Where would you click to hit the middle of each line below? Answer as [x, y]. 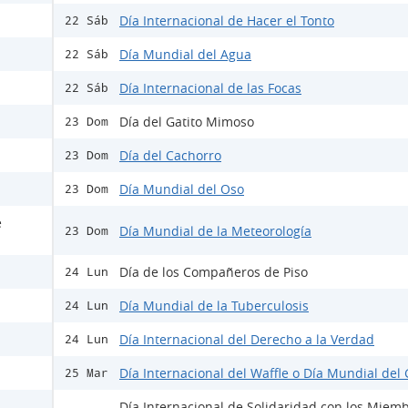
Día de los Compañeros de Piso [214, 272]
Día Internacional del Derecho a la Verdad [247, 339]
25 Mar [87, 373]
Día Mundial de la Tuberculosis [214, 306]
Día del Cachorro [170, 155]
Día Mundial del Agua [185, 54]
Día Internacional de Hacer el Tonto [227, 20]
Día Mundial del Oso [182, 189]
